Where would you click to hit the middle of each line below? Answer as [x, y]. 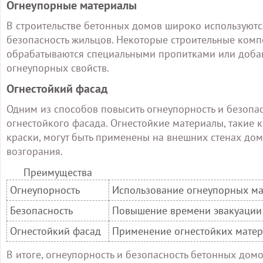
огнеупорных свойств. [58, 68]
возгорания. [35, 151]
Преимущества [58, 172]
